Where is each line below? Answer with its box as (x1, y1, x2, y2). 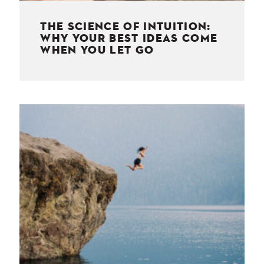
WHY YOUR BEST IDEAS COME (40, 32, 218, 44)
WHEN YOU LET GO (40, 44, 154, 56)
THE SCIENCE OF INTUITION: (40, 21, 211, 32)
